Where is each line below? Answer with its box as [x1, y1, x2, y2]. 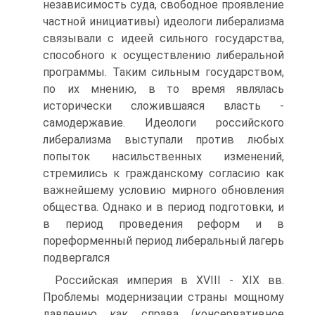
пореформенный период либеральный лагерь [43, 234, 284, 247]
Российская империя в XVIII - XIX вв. [55, 274, 284, 287]
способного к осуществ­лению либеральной [43, 49, 284, 62]
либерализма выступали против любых [43, 133, 284, 146]
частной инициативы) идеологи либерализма [43, 15, 284, 28]
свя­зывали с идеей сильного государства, [43, 32, 284, 45]
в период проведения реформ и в [43, 217, 284, 231]
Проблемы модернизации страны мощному [43, 290, 284, 304]
